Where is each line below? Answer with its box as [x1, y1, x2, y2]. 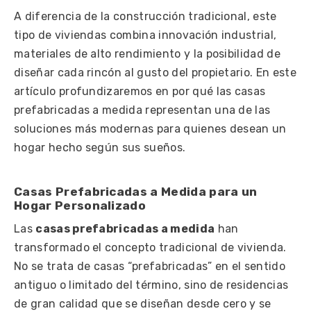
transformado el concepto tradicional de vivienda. [14, 240, 287, 254]
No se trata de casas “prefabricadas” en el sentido [14, 259, 286, 273]
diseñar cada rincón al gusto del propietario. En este [14, 65, 296, 79]
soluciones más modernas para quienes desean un [14, 121, 287, 135]
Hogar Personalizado [14, 198, 146, 212]
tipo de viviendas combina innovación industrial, [14, 28, 277, 42]
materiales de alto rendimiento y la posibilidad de [14, 47, 281, 60]
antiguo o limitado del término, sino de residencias [14, 278, 289, 292]
